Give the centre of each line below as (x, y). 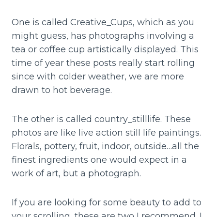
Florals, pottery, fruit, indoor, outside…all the (105, 147)
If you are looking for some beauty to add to (107, 203)
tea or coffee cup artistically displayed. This (105, 50)
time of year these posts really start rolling (103, 63)
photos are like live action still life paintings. (106, 133)
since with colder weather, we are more (98, 77)
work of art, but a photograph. (77, 174)
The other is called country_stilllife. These (101, 119)
